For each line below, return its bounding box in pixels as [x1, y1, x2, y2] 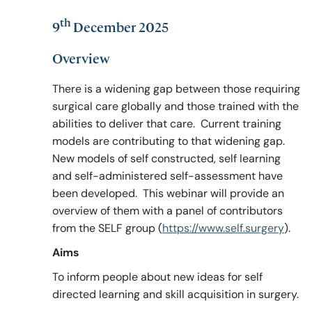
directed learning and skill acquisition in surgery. [52, 287, 299, 302]
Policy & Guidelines [33, 40, 132, 54]
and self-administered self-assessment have [52, 169, 283, 184]
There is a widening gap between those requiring [52, 81, 300, 97]
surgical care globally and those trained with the [52, 99, 299, 114]
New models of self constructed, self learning [52, 151, 281, 166]
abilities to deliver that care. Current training [52, 116, 281, 132]
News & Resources [33, 91, 128, 105]
